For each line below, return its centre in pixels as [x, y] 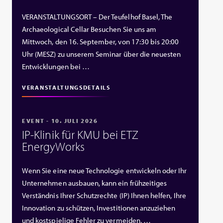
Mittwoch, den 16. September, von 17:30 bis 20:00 [101, 41]
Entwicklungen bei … [56, 66]
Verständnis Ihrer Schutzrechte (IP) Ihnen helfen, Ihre [104, 195]
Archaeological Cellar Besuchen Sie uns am [89, 29]
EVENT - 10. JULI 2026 [60, 120]
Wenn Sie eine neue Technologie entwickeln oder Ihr [105, 170]
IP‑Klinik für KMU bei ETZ [80, 134]
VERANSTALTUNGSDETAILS [66, 87]
